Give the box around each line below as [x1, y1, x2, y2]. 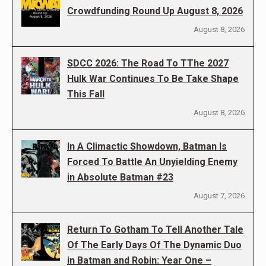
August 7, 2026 [194, 191, 245, 200]
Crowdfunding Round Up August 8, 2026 [67, 5, 243, 17]
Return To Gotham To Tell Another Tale [67, 224, 243, 235]
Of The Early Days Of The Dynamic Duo [67, 239, 242, 251]
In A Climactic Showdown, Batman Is [67, 141, 227, 152]
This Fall [67, 88, 104, 100]
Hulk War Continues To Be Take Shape [67, 73, 239, 84]
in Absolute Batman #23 [67, 172, 173, 183]
